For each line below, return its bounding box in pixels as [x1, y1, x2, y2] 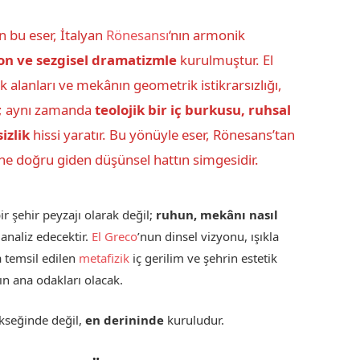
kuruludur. [164, 311, 225, 328]
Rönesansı [105, 26, 169, 45]
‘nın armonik [168, 26, 245, 45]
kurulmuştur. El [176, 51, 273, 70]
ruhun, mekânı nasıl [156, 206, 279, 223]
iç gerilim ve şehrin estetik [129, 249, 278, 266]
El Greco [92, 227, 138, 244]
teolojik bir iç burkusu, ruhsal [94, 100, 291, 120]
